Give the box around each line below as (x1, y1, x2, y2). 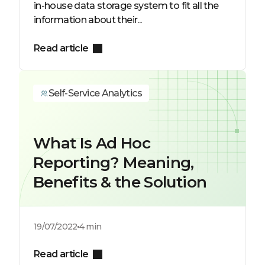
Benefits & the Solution (33, 173, 207, 192)
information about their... (34, 14, 142, 25)
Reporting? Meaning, (33, 153, 194, 172)
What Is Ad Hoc (33, 134, 151, 153)
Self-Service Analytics (49, 88, 142, 99)
